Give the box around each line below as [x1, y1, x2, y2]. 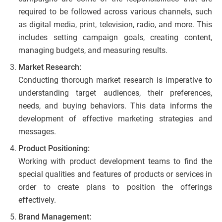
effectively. [18, 195, 56, 205]
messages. [18, 127, 56, 137]
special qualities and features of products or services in [18, 169, 212, 179]
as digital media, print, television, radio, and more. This [18, 20, 212, 30]
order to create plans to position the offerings [18, 182, 212, 192]
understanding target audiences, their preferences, [18, 88, 212, 98]
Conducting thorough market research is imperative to [18, 75, 212, 85]
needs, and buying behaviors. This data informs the [18, 101, 212, 111]
